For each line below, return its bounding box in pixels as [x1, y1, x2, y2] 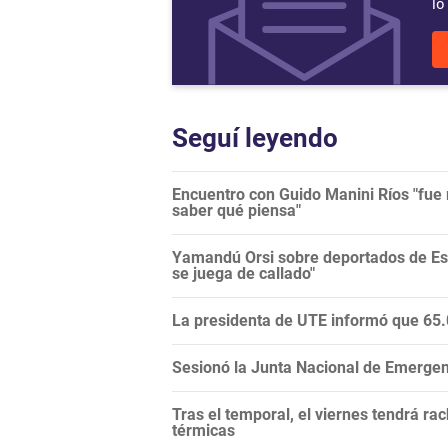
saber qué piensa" [172, 201, 301, 220]
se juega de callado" [172, 264, 315, 283]
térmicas [172, 421, 235, 440]
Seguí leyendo [172, 123, 338, 153]
